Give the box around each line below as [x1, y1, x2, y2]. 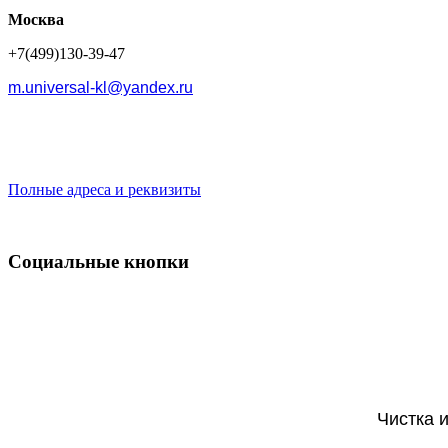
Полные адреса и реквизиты [8, 180, 201, 198]
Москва [8, 10, 64, 28]
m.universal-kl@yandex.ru [8, 78, 193, 96]
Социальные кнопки [8, 251, 189, 273]
